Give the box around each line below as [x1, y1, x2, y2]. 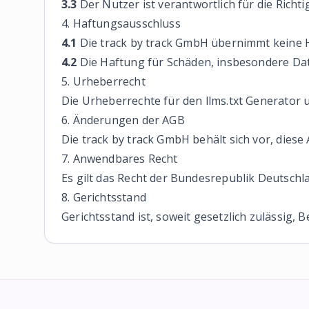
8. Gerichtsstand [61, 190, 146, 205]
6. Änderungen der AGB [61, 112, 185, 128]
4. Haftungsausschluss [61, 16, 181, 31]
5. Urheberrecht [61, 74, 146, 89]
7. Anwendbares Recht [61, 151, 178, 166]
